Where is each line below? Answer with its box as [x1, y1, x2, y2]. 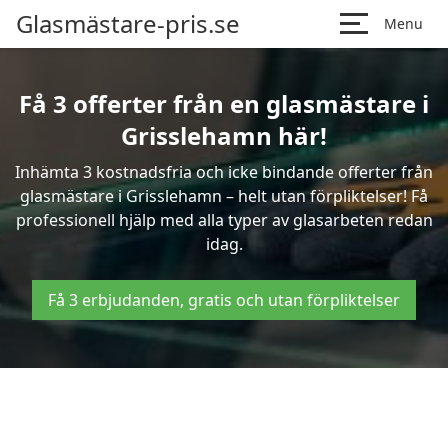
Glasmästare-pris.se [16, 7, 240, 40]
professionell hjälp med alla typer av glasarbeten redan [15, 209, 433, 231]
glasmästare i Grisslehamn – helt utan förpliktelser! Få [20, 185, 428, 207]
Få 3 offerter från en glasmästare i [19, 87, 429, 120]
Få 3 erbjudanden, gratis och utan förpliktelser [48, 289, 400, 311]
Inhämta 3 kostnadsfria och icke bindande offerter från [15, 161, 433, 183]
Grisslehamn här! [121, 119, 327, 152]
